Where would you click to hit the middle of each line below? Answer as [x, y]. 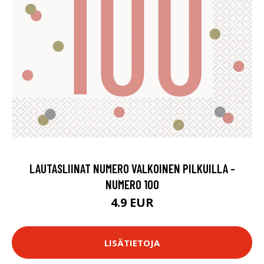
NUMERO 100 [132, 184]
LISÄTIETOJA [132, 242]
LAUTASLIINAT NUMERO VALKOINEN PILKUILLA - [132, 168]
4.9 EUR [132, 202]
